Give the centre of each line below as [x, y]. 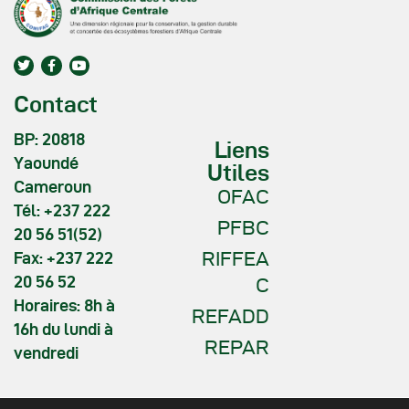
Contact [56, 104]
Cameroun [52, 186]
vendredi [46, 352]
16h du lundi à [63, 329]
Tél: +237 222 [62, 210]
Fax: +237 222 [63, 257]
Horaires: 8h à [64, 305]
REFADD [231, 315]
